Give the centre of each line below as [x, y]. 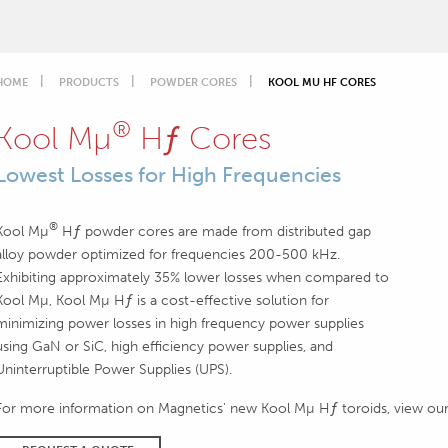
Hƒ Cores [201, 138]
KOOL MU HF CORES [321, 82]
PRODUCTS [88, 82]
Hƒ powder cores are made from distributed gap [214, 230]
